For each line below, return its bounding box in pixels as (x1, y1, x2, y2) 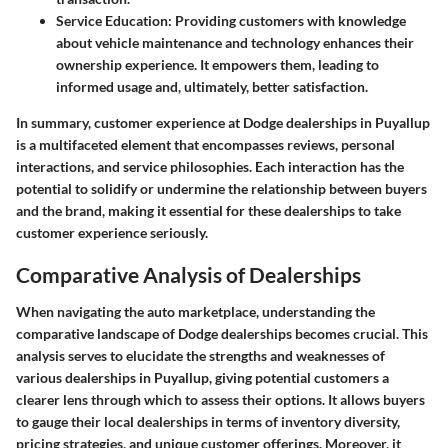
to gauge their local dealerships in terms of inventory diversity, (16, 413, 400, 431)
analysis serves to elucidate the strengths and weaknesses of (16, 347, 385, 365)
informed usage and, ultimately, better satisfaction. (56, 77, 368, 95)
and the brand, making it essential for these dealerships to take (16, 201, 401, 219)
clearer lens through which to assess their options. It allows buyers (16, 391, 425, 409)
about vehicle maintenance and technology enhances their (56, 33, 414, 51)
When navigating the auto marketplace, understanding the (16, 303, 375, 321)
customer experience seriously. (16, 223, 208, 241)
